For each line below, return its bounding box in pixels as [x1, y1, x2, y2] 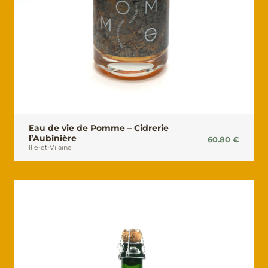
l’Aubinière [29, 133, 77, 144]
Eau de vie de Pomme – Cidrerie [29, 123, 169, 134]
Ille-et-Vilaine [29, 143, 72, 152]
